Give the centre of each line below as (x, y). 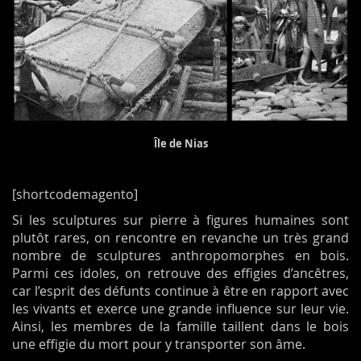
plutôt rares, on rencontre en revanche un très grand (180, 238)
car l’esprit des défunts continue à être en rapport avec (180, 291)
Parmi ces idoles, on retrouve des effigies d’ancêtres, (180, 274)
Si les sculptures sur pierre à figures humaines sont (180, 220)
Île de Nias (180, 144)
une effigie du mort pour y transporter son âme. (159, 344)
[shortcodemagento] (75, 195)
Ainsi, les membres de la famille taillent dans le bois (180, 327)
